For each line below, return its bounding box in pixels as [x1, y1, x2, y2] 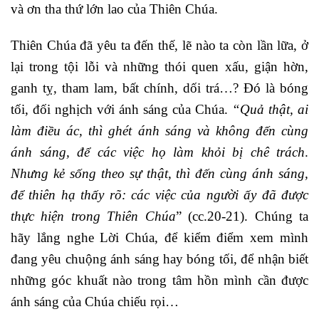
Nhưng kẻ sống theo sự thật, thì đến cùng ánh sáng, [11, 165, 308, 181]
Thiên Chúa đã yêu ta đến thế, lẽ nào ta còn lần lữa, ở [11, 37, 308, 53]
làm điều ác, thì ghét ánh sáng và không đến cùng [11, 122, 308, 138]
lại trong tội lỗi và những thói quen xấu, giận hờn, [11, 58, 308, 74]
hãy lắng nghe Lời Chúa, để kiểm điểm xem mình [11, 229, 308, 245]
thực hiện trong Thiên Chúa [11, 208, 176, 224]
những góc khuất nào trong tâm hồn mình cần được [11, 272, 308, 288]
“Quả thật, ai [232, 101, 308, 117]
